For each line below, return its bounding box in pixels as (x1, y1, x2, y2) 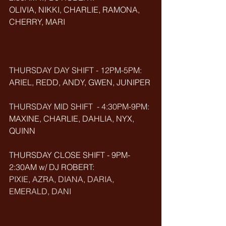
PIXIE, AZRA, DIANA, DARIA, (9, 174, 116, 184)
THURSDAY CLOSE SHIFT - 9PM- (9, 150, 130, 160)
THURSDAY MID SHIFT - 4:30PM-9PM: (9, 101, 151, 111)
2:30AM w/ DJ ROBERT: (9, 162, 96, 172)
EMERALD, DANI (9, 186, 71, 196)
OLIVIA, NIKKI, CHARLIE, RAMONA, (9, 5, 142, 15)
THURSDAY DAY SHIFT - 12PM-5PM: (9, 65, 142, 75)
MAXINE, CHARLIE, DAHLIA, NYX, (9, 114, 136, 124)
